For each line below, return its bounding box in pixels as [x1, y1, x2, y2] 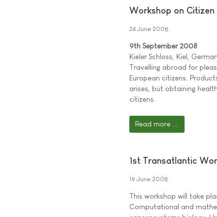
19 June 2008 [129, 175, 168, 183]
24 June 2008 [129, 25, 169, 32]
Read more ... [135, 120, 179, 128]
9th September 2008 [129, 42, 197, 50]
